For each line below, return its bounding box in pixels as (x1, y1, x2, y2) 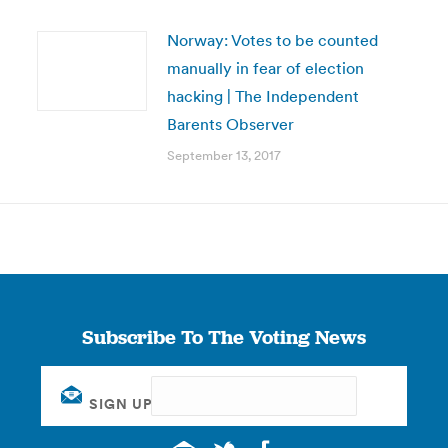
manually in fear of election (166, 58, 364, 78)
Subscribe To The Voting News (81, 324, 366, 350)
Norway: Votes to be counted (166, 30, 378, 50)
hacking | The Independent (166, 86, 359, 106)
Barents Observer (166, 114, 294, 134)
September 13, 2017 (166, 147, 281, 164)
